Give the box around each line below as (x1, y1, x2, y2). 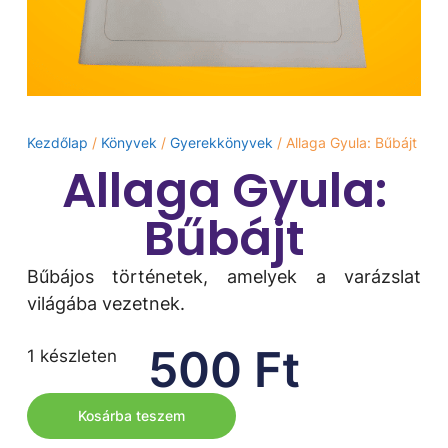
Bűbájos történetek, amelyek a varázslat (26, 266, 422, 288)
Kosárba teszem (77, 407, 185, 425)
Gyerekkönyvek (169, 134, 273, 152)
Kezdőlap (26, 134, 88, 152)
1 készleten (26, 346, 117, 367)
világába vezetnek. (26, 293, 185, 315)
